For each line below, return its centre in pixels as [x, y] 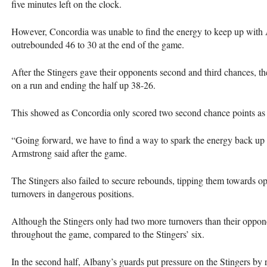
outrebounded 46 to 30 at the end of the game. [98, 44]
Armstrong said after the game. [69, 153]
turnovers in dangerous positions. [73, 193]
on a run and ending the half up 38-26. [83, 85]
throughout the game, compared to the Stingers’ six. [108, 234]
